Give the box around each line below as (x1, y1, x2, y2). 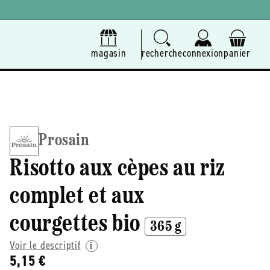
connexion (182, 45, 224, 60)
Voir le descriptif (10, 238, 81, 253)
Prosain (39, 133, 90, 150)
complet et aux (10, 185, 145, 210)
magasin (91, 45, 127, 60)
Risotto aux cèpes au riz (10, 157, 225, 182)
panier (224, 45, 251, 60)
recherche (141, 45, 183, 60)
